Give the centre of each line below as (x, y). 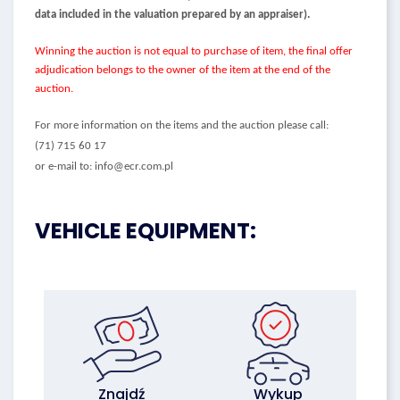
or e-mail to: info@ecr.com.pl (104, 167)
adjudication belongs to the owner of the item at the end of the (183, 70)
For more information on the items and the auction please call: (182, 125)
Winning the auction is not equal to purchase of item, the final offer (194, 51)
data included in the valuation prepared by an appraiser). (172, 15)
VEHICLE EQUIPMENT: (146, 231)
